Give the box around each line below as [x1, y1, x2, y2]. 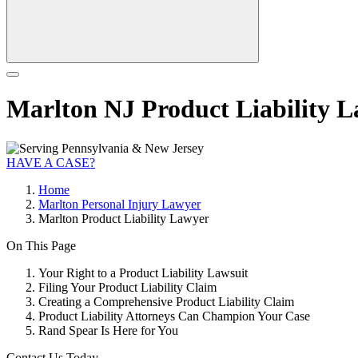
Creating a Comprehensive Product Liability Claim [38, 294, 294, 308]
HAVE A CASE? [6, 155, 95, 169]
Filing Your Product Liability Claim [38, 280, 217, 294]
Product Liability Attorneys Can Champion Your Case [38, 308, 310, 323]
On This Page [6, 238, 76, 253]
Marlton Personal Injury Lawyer [38, 197, 201, 211]
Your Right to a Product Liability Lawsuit [38, 265, 248, 280]
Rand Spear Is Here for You [38, 323, 178, 337]
